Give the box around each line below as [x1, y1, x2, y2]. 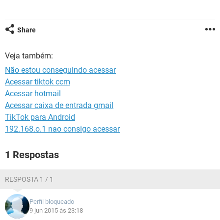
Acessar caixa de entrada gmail [5, 101, 113, 110]
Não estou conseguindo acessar [5, 65, 116, 75]
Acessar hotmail [5, 89, 61, 98]
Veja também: [5, 51, 53, 60]
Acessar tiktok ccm [5, 77, 70, 86]
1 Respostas [5, 149, 59, 161]
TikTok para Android [5, 112, 75, 122]
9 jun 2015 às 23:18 [29, 207, 83, 214]
